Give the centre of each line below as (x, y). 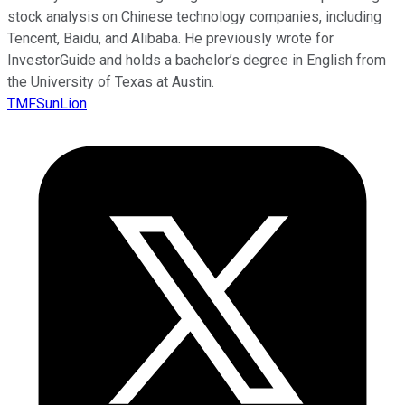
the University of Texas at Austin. (111, 82)
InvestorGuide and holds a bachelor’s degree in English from (197, 61)
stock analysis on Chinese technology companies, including (194, 17)
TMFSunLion (47, 104)
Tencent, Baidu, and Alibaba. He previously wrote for (170, 39)
